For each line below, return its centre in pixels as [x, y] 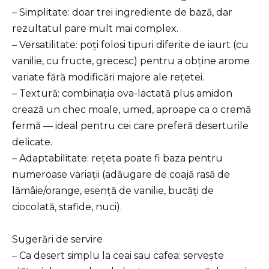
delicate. [32, 142]
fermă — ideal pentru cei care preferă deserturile [130, 126]
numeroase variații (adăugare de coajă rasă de [121, 175]
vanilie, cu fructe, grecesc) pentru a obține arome [131, 61]
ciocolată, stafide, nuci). [67, 207]
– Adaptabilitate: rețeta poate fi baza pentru [117, 159]
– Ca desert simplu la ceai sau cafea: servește [118, 256]
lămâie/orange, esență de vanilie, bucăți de [113, 191]
